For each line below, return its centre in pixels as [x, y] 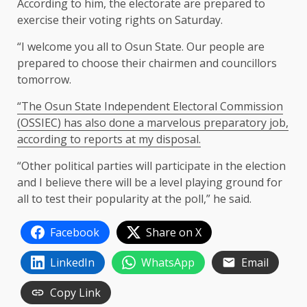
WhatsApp [168, 263]
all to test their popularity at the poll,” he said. [134, 199]
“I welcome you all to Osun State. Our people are [141, 47]
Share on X [174, 233]
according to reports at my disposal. [109, 139]
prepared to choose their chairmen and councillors [147, 63]
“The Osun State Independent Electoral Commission [150, 107]
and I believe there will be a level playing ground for [150, 183]
